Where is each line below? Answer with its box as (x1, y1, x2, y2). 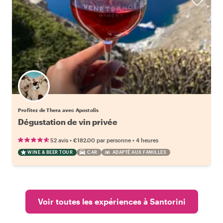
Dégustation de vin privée (18, 116, 117, 126)
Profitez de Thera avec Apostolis (18, 107, 99, 113)
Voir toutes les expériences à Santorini (37, 196, 186, 206)
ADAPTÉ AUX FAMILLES (112, 149, 166, 155)
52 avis (50, 136, 68, 143)
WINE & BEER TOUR (27, 149, 73, 155)
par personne (97, 136, 131, 143)
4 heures (136, 136, 158, 143)
